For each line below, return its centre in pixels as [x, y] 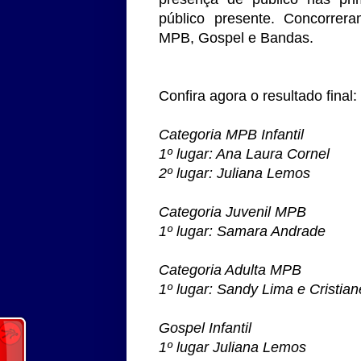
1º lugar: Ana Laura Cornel [244, 154]
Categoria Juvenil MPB [232, 212]
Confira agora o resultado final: [258, 95]
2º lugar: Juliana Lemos [234, 173]
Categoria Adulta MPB [230, 270]
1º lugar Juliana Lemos [234, 347]
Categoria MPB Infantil [231, 134]
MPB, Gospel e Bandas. [236, 37]
